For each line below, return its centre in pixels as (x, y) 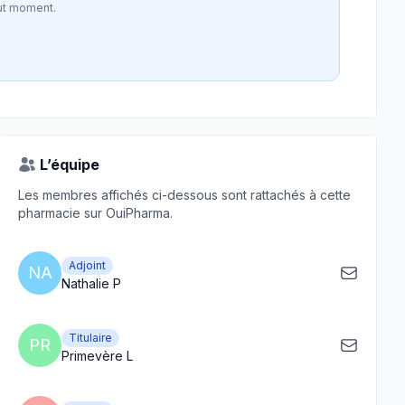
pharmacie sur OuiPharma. (95, 213)
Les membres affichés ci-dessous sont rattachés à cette (184, 195)
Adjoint (87, 265)
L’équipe (70, 165)
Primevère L (97, 356)
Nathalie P (91, 283)
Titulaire (90, 338)
